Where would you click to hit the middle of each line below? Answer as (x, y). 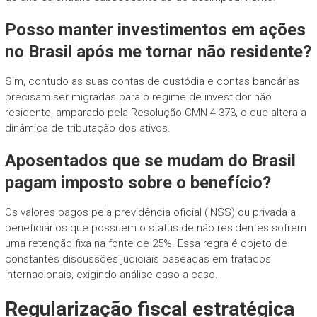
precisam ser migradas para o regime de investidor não (138, 97)
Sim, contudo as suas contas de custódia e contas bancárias (152, 81)
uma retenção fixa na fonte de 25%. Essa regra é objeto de (146, 243)
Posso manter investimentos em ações (155, 29)
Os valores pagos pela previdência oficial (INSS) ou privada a (150, 212)
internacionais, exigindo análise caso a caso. (111, 274)
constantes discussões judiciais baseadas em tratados (138, 259)
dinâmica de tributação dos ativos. (87, 128)
